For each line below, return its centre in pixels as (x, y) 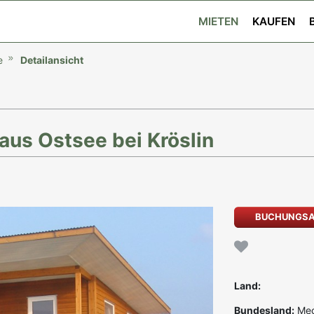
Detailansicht (52, 60)
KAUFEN (274, 21)
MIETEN (218, 21)
